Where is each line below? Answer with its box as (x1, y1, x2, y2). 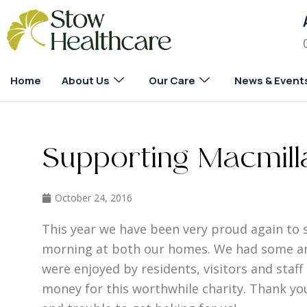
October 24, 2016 (54, 191, 132, 204)
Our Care (149, 73, 195, 88)
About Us (62, 73, 110, 88)
